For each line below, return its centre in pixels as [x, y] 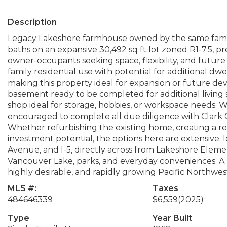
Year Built [172, 218]
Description [32, 22]
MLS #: [22, 188]
